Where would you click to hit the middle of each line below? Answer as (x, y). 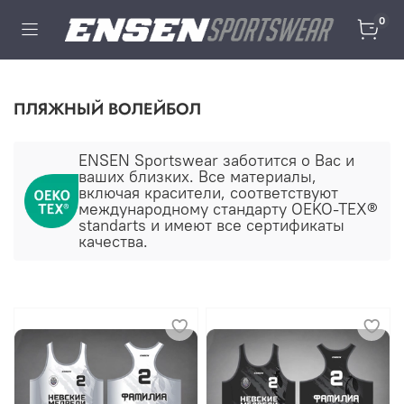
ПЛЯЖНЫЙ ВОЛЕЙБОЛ (107, 109)
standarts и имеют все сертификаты (211, 225)
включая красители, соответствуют (208, 193)
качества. (113, 241)
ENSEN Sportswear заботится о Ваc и (216, 160)
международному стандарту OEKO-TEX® (228, 209)
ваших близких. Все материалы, (197, 176)
